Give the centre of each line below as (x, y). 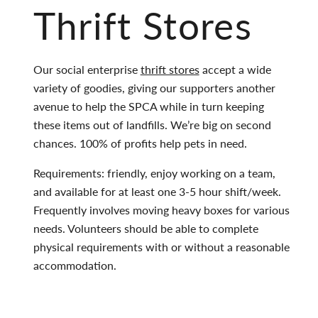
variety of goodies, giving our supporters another (154, 87)
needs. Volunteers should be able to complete (146, 228)
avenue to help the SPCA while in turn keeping (148, 106)
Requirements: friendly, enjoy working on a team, (154, 172)
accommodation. (75, 265)
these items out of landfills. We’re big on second (152, 124)
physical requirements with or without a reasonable (161, 246)
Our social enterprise (87, 69)
